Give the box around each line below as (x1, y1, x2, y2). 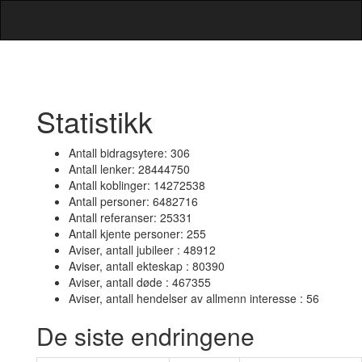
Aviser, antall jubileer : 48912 (69, 242, 216, 258)
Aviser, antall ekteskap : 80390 (69, 258, 225, 274)
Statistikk (36, 100, 153, 141)
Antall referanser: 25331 (69, 209, 192, 225)
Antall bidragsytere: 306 (69, 145, 190, 161)
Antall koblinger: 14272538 (69, 177, 205, 193)
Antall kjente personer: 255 (69, 225, 206, 242)
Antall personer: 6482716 (69, 193, 198, 209)
